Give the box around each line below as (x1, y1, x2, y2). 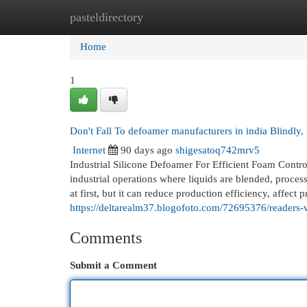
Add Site (232, 12, 269, 23)
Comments (70, 229, 142, 247)
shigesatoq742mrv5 (175, 145, 260, 156)
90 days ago (121, 145, 173, 156)
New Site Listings (137, 12, 212, 23)
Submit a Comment (70, 260, 157, 271)
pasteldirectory (70, 10, 143, 24)
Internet (73, 145, 106, 156)
